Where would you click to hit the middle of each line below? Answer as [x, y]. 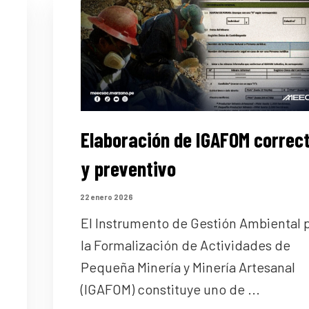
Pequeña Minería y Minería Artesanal [188, 267]
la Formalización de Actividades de [185, 245]
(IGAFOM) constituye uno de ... [170, 289]
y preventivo [128, 169]
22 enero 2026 [106, 197]
